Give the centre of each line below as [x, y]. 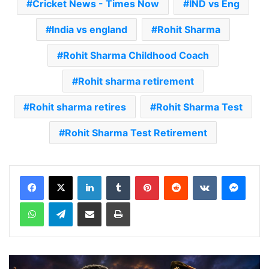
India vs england [89, 29]
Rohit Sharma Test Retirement [136, 133]
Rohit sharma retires [78, 107]
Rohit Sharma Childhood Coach [136, 55]
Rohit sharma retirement [136, 81]
